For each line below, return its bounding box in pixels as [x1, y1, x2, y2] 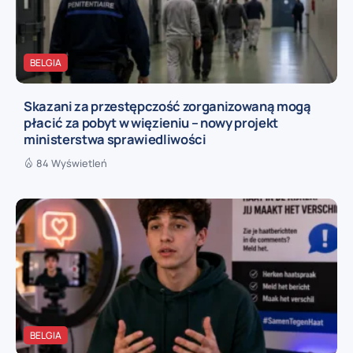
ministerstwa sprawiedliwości [24, 130, 206, 149]
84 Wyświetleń [36, 156, 107, 171]
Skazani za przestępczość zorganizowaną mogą [24, 97, 311, 116]
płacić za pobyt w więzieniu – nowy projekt [24, 113, 279, 132]
